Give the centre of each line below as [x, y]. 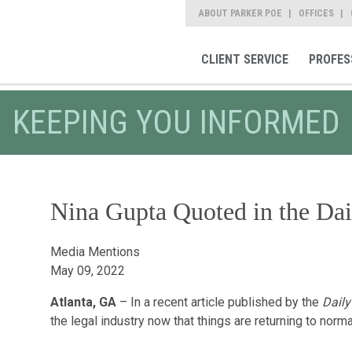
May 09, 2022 [87, 271]
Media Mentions [95, 252]
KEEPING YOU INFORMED [176, 122]
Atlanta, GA [84, 302]
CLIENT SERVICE [244, 60]
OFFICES [316, 13]
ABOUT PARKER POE [240, 13]
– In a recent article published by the [220, 302]
